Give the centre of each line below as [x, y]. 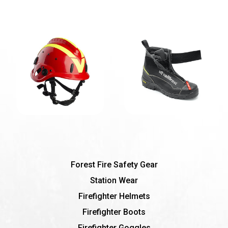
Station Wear [114, 180]
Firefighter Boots [114, 212]
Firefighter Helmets [114, 196]
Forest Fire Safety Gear [114, 164]
